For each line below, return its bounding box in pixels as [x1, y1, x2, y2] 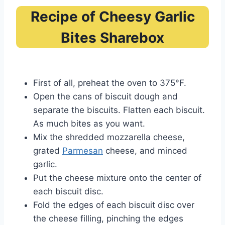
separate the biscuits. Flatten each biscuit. [33, 105, 205, 116]
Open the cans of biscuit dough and [33, 91, 178, 102]
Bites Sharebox [61, 29, 164, 47]
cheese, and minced [103, 146, 187, 156]
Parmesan [62, 146, 103, 156]
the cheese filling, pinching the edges [33, 213, 183, 224]
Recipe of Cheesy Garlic [30, 8, 195, 26]
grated [33, 146, 62, 156]
